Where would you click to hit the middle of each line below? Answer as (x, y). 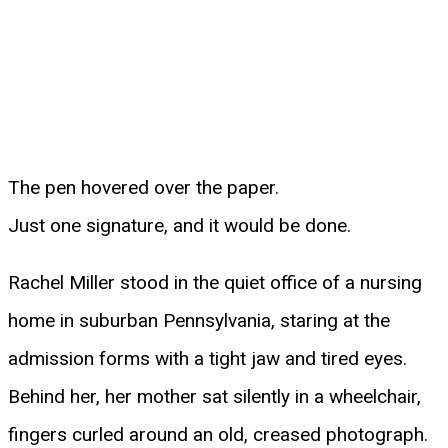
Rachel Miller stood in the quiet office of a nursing (215, 282)
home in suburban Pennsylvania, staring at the (199, 320)
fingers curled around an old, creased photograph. (218, 434)
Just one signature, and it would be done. (179, 225)
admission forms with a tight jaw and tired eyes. (207, 358)
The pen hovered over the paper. (143, 187)
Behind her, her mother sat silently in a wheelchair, (214, 396)
